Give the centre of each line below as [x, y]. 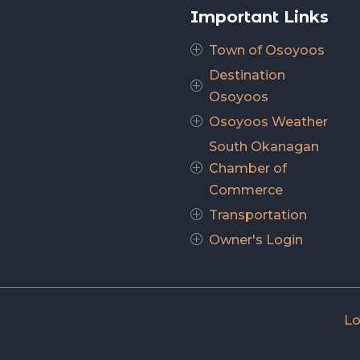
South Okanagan [264, 146]
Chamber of [247, 168]
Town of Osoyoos [266, 50]
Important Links [259, 16]
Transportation [258, 215]
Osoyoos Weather [268, 121]
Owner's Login [256, 239]
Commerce [245, 190]
